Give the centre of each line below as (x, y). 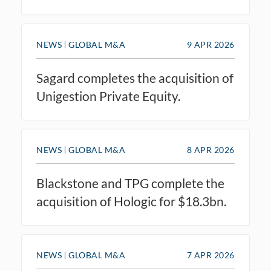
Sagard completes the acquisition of (135, 78)
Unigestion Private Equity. (108, 96)
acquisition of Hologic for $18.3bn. (131, 201)
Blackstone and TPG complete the (130, 183)
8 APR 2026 (211, 150)
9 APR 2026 (211, 44)
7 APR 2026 (211, 255)
